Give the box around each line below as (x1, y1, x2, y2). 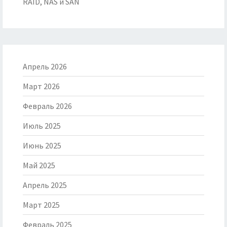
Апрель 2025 (23, 180, 67, 191)
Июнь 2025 (23, 140, 61, 151)
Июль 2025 (23, 121, 61, 131)
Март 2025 (23, 200, 60, 210)
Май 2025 (23, 160, 55, 171)
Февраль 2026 (23, 101, 72, 111)
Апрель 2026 (23, 61, 67, 72)
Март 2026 (23, 81, 60, 92)
